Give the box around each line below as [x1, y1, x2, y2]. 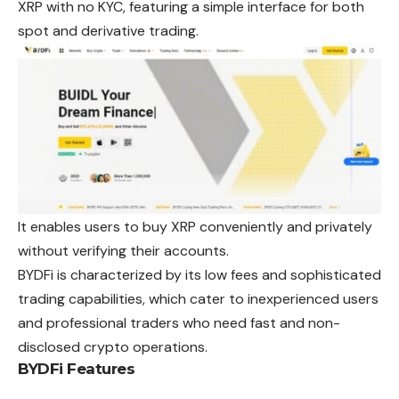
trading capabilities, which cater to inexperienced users [18, 289, 379, 309]
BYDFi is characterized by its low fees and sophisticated [18, 265, 381, 285]
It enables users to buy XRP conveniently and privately [18, 217, 372, 237]
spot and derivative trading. [18, 21, 199, 41]
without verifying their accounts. [18, 241, 229, 261]
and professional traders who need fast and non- [18, 313, 340, 333]
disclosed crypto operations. [18, 338, 208, 357]
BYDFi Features [18, 360, 134, 379]
